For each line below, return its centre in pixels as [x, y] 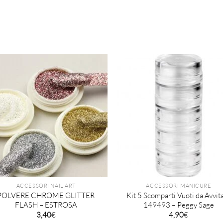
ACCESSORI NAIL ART [46, 186]
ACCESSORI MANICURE [179, 186]
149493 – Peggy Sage [178, 205]
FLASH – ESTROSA [46, 205]
